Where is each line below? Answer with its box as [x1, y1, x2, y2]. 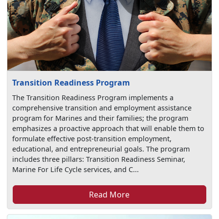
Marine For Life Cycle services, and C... [12, 164, 139, 174]
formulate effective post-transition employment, [12, 133, 172, 143]
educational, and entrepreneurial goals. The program [12, 144, 190, 153]
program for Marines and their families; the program [12, 113, 189, 123]
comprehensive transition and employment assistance [12, 103, 192, 112]
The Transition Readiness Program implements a [12, 92, 174, 102]
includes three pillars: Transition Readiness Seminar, [12, 154, 186, 164]
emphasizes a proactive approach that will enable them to [12, 123, 205, 133]
